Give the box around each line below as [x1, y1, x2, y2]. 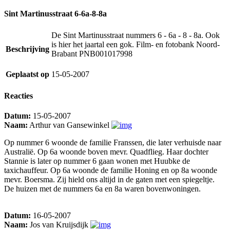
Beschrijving [6, 44, 49, 53]
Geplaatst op [6, 69, 49, 79]
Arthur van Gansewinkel [28, 121, 111, 130]
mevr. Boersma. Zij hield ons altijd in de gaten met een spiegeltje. [4, 175, 215, 184]
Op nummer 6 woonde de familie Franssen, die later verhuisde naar [4, 138, 221, 147]
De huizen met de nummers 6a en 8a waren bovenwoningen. [4, 184, 201, 194]
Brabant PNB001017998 [51, 49, 132, 58]
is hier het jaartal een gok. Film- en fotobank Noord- [51, 40, 220, 49]
